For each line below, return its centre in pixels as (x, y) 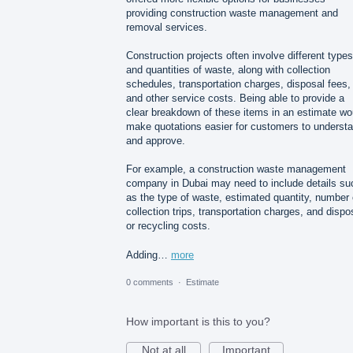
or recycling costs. (168, 226)
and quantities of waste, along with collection (228, 70)
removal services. (167, 28)
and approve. (156, 141)
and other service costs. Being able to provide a (235, 98)
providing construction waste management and (232, 13)
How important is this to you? (198, 321)
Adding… (149, 255)
